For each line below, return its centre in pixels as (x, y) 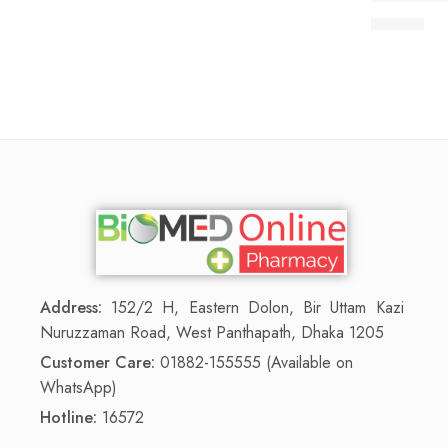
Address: (71, 308)
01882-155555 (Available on (254, 363)
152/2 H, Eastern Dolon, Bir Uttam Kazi (253, 308)
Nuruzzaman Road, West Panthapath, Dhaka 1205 (212, 333)
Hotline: (71, 418)
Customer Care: (97, 363)
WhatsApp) (78, 388)
